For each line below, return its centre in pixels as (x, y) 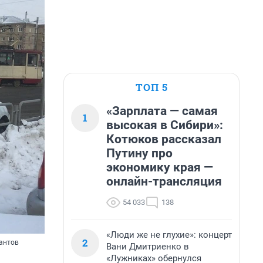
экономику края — (160, 167)
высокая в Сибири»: (165, 125)
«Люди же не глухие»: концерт (169, 235)
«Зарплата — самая (162, 111)
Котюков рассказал (164, 139)
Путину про (139, 153)
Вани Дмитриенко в (148, 247)
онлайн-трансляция (164, 181)
